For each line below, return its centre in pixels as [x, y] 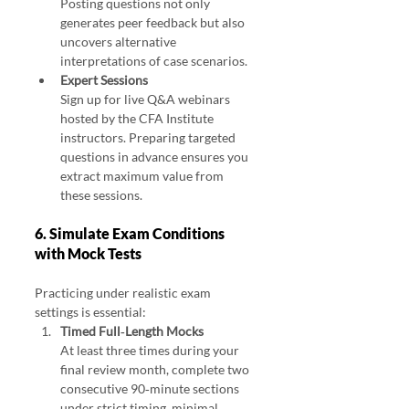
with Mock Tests [88, 254]
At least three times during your [151, 351]
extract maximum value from [143, 176]
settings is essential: [90, 312]
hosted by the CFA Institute [138, 119]
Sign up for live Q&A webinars [147, 100]
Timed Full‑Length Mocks [132, 331]
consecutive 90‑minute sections [151, 389]
